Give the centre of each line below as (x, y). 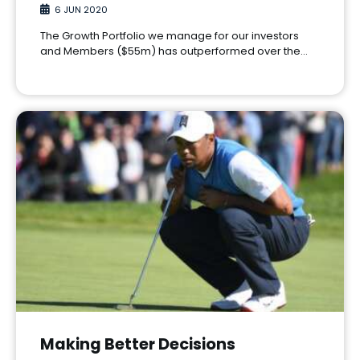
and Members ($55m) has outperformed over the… (174, 51)
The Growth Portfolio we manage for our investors (170, 35)
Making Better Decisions (138, 344)
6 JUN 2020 (81, 9)
